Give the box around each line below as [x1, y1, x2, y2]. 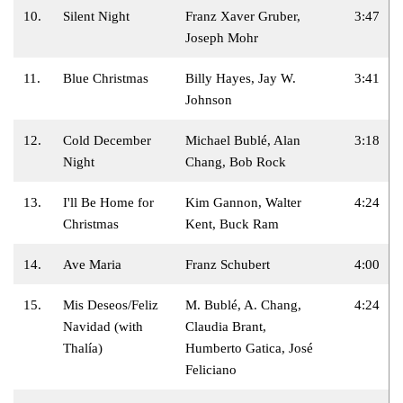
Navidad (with [63, 318, 143, 334]
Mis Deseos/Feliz [63, 297, 158, 312]
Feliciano [185, 362, 237, 377]
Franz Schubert [185, 256, 270, 272]
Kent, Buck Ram [185, 216, 279, 231]
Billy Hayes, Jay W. [185, 70, 296, 85]
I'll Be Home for [63, 194, 154, 210]
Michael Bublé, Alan [185, 132, 300, 148]
